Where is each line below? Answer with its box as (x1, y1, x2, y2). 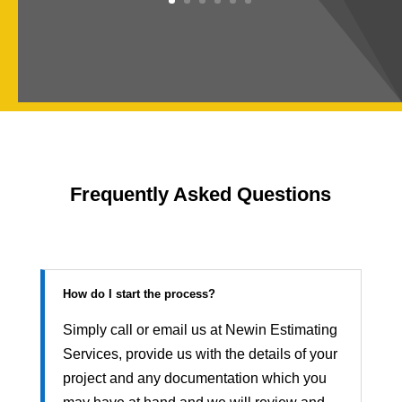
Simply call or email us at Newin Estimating (62, 322, 337, 337)
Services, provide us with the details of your (62, 346, 337, 362)
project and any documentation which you (62, 371, 327, 386)
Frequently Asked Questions (70, 183, 332, 205)
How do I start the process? (62, 287, 215, 301)
